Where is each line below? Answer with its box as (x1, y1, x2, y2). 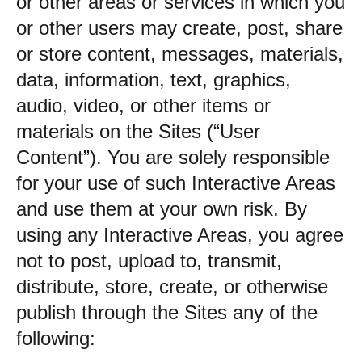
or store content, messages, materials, (16, 43, 343, 65)
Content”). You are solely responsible (16, 146, 330, 168)
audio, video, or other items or (16, 95, 271, 116)
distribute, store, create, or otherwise (16, 276, 328, 297)
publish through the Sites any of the (16, 301, 318, 323)
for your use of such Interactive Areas (16, 172, 335, 194)
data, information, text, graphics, (16, 69, 291, 90)
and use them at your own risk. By (16, 198, 307, 220)
